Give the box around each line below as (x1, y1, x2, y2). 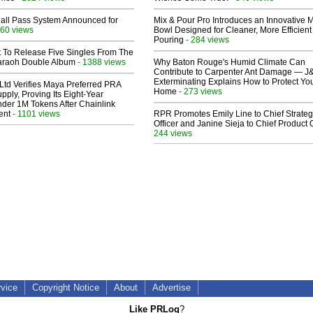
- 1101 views (10, 109, 60, 119)
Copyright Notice (32, 282, 99, 293)
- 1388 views (75, 57, 126, 67)
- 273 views (177, 87, 222, 96)
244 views (154, 129, 192, 138)
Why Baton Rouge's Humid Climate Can (154, 57, 305, 68)
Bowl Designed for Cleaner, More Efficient (154, 25, 312, 36)
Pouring (154, 35, 184, 45)
